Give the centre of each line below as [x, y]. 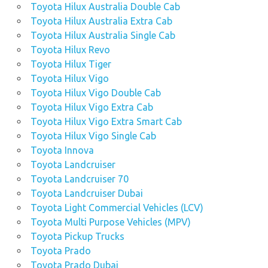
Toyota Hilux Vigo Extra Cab [92, 107]
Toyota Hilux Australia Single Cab [103, 36]
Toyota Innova [62, 150]
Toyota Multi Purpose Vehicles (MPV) [110, 222]
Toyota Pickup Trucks [77, 237]
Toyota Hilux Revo [70, 50]
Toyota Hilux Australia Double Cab [105, 7]
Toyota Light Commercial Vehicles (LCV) [117, 208]
